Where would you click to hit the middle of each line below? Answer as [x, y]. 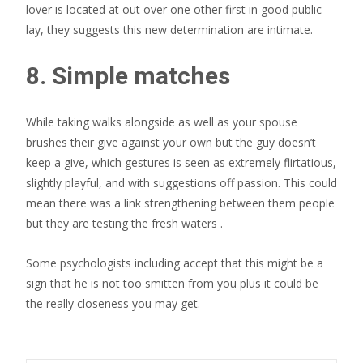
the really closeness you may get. [113, 303]
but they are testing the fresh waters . [124, 223]
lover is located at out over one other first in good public [174, 9]
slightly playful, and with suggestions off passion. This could [181, 183]
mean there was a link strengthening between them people [180, 203]
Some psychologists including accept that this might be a [175, 263]
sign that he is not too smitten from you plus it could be [172, 283]
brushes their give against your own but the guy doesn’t [171, 142]
